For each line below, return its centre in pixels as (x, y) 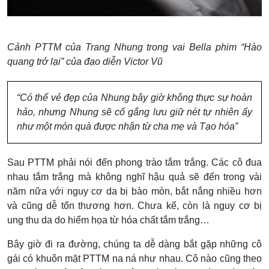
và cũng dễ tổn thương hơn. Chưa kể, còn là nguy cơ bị (134, 205)
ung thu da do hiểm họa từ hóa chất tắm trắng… (108, 220)
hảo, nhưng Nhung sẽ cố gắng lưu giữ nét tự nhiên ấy (134, 112)
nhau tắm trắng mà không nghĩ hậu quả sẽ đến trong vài (134, 177)
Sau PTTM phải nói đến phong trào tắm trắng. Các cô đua (134, 162)
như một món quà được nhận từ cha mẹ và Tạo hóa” (127, 126)
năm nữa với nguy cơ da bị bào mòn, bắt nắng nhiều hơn (134, 191)
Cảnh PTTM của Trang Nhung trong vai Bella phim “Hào (134, 47)
